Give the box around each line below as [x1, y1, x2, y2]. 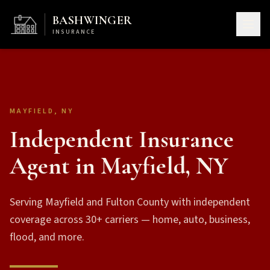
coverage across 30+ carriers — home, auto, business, [10, 212, 250, 227]
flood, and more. [10, 230, 84, 245]
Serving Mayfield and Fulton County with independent [10, 195, 250, 210]
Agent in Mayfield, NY [10, 151, 228, 180]
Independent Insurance [10, 125, 234, 154]
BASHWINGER [52, 13, 133, 28]
